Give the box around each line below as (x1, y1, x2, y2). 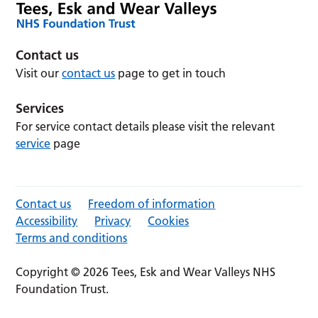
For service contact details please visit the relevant (16, 119, 275, 134)
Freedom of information (88, 197, 216, 212)
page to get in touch (115, 66, 226, 81)
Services (16, 100, 65, 117)
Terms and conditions (16, 231, 128, 246)
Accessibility (16, 214, 78, 229)
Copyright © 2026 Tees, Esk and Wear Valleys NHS (16, 265, 276, 280)
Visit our (16, 66, 62, 81)
